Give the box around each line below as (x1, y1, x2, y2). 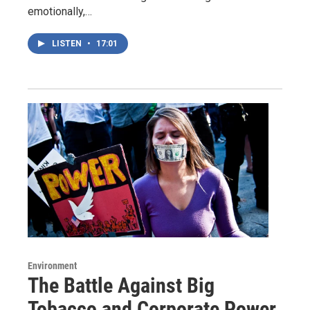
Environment (28, 259, 77, 271)
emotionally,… (28, 4, 92, 18)
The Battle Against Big (28, 273, 215, 298)
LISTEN (52, 38, 84, 48)
